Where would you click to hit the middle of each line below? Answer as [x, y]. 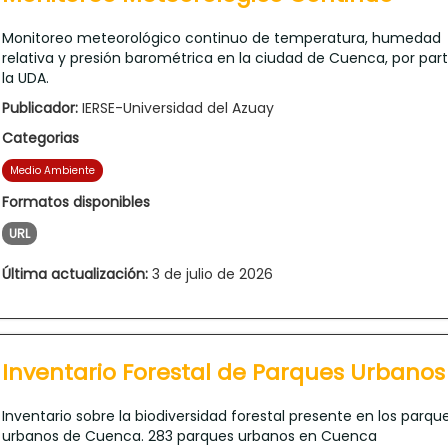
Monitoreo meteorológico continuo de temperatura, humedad [221, 37]
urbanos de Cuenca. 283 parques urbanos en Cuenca [189, 435]
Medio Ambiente [52, 170]
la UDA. [25, 77]
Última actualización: [75, 273]
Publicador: [40, 107]
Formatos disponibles [76, 201]
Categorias [40, 137]
